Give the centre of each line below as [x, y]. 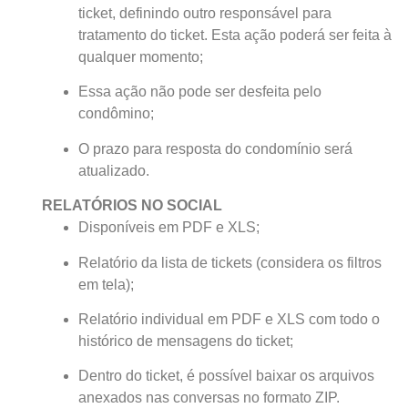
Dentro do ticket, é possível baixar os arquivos [226, 376]
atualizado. [113, 170]
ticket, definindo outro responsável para [204, 14]
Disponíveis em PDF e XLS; [168, 228]
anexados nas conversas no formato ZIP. [209, 398]
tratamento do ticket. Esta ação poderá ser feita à [235, 36]
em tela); [106, 284]
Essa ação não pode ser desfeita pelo [199, 92]
